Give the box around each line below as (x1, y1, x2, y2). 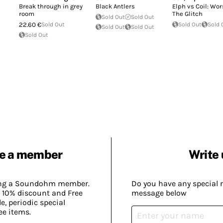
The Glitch (172, 9, 203, 17)
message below (131, 188, 187, 198)
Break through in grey (19, 2, 83, 10)
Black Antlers (96, 2, 135, 10)
